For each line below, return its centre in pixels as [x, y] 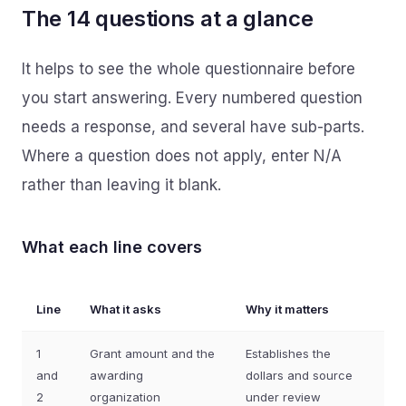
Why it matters [287, 309]
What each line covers [112, 247]
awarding [116, 375]
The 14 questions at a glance [168, 19]
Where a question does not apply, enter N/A [182, 156]
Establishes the [288, 353]
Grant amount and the [152, 353]
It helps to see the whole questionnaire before [188, 69]
